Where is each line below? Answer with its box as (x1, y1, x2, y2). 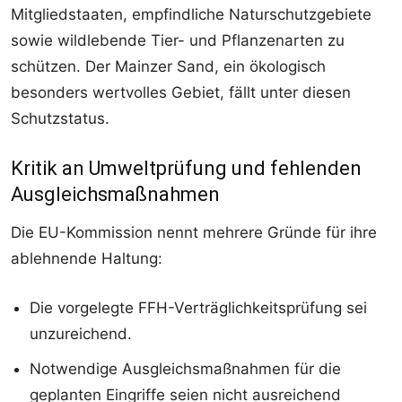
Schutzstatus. (11, 109, 109, 127)
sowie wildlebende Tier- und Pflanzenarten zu (11, 31, 345, 49)
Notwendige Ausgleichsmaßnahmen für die (30, 359, 341, 378)
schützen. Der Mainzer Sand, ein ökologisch (11, 57, 326, 75)
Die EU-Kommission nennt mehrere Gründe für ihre (11, 223, 377, 241)
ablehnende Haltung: (11, 249, 162, 267)
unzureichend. (30, 324, 132, 343)
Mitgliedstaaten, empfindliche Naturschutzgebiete (11, 4, 371, 23)
